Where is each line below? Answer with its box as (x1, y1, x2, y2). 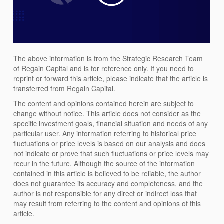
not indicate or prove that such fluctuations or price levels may (13, 148, 209, 158)
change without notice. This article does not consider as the (13, 108, 201, 118)
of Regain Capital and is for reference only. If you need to (13, 63, 194, 73)
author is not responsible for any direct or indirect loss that (13, 188, 197, 198)
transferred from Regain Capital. (13, 83, 116, 93)
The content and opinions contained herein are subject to (13, 98, 194, 108)
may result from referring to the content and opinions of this (13, 198, 201, 208)
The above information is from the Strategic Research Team (13, 53, 203, 63)
